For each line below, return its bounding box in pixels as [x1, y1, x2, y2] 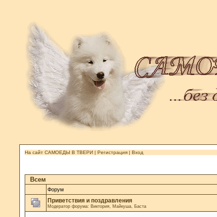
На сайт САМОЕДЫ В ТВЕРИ [25, 149, 93, 155]
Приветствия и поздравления [47, 197, 132, 204]
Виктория [91, 203, 109, 209]
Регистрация [97, 149, 127, 155]
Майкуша [112, 203, 131, 209]
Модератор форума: [47, 203, 91, 209]
